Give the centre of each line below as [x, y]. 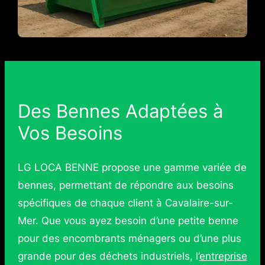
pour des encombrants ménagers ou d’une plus [129, 239]
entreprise [223, 256]
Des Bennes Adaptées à [120, 111]
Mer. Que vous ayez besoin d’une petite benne [128, 221]
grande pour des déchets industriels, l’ [108, 256]
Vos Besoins [70, 132]
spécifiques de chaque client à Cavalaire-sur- [125, 203]
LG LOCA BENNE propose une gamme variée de [132, 168]
